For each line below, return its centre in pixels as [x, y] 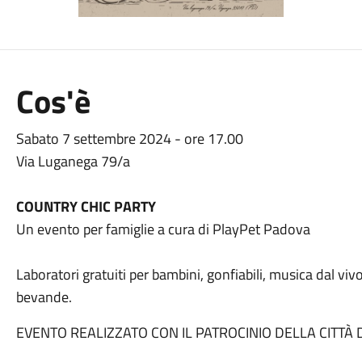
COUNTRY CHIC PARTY [87, 206]
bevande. [45, 297]
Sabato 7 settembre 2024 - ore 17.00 [129, 139]
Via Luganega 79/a [74, 161]
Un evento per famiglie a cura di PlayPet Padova [163, 229]
